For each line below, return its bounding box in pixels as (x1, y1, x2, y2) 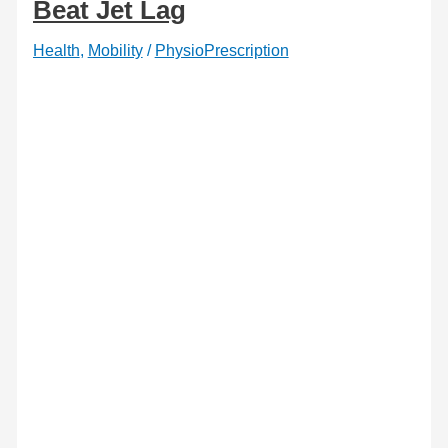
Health (32, 42, 80, 60)
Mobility (87, 42, 143, 60)
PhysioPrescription (154, 42, 289, 60)
